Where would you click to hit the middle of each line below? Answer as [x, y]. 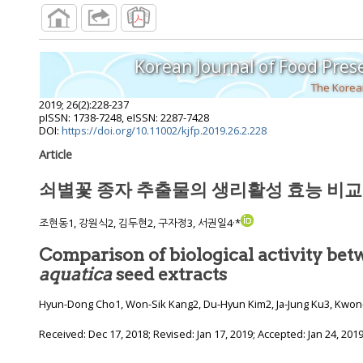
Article [56, 155]
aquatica [75, 274]
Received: [64, 334]
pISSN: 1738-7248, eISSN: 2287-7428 [124, 118]
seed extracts [169, 274]
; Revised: [173, 334]
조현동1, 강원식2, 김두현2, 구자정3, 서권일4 [136, 223]
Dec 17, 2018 [118, 334]
